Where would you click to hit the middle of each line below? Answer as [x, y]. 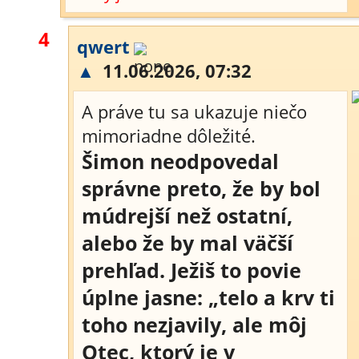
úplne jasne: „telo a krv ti [208, 297]
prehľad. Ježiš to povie [192, 270]
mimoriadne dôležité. [169, 135]
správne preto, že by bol [201, 188]
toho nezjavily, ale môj [194, 325]
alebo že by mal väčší [188, 243]
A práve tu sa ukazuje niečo [194, 111]
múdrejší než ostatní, [187, 216]
